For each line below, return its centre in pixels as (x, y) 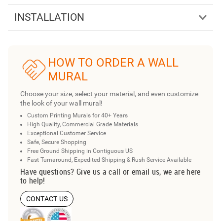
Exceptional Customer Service (67, 133)
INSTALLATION (49, 17)
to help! (33, 180)
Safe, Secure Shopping (57, 142)
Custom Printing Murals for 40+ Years (77, 115)
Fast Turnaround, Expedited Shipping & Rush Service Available (109, 160)
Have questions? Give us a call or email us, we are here (110, 171)
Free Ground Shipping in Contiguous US (80, 151)
